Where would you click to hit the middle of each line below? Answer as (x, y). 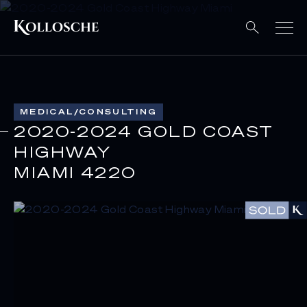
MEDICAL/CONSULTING (89, 112)
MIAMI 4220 (75, 172)
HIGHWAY (63, 151)
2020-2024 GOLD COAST (144, 131)
